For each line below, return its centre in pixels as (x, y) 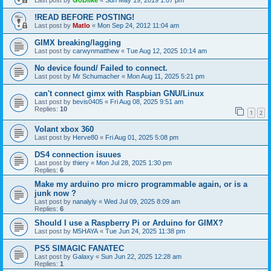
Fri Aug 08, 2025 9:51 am (147, 102)
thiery (81, 162)
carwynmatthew (96, 51)
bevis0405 (88, 102)
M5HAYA (85, 231)
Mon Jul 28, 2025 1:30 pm (134, 162)
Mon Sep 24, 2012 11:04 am (138, 25)
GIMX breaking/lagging (78, 43)
